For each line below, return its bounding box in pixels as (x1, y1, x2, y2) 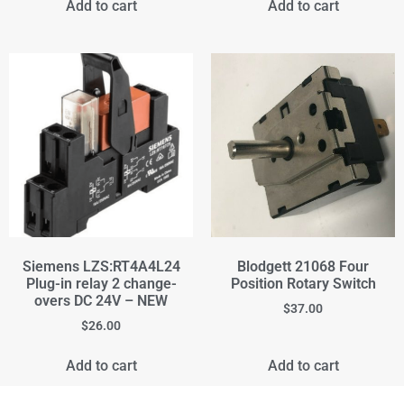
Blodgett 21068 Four (237, 258, 369, 276)
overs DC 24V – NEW (34, 292, 168, 310)
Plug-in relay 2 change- (25, 275, 177, 293)
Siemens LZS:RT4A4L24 (22, 258, 180, 276)
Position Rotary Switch (230, 275, 376, 293)
